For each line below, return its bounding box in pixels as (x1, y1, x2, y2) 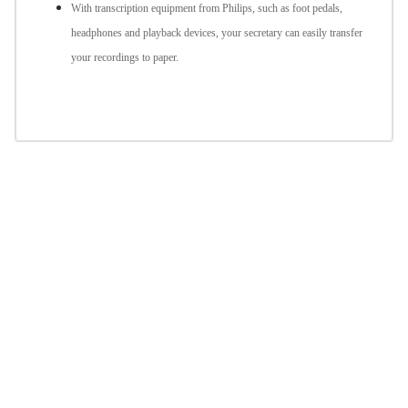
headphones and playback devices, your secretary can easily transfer (71, 26, 362, 40)
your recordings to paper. (71, 51, 178, 65)
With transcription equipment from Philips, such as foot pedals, (71, 2, 342, 15)
